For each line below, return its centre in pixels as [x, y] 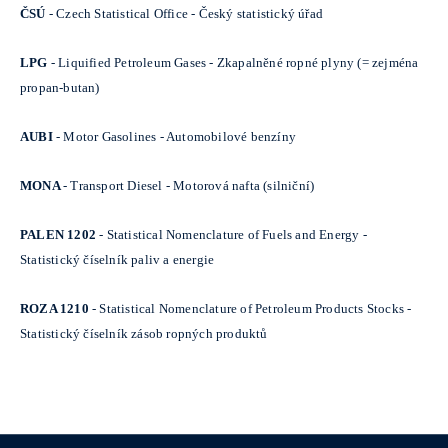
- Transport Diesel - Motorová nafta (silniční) [189, 185]
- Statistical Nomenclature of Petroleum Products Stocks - [252, 308]
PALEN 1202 [60, 234]
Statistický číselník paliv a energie [117, 259]
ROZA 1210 [56, 308]
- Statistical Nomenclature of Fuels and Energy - [233, 234]
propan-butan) [60, 87]
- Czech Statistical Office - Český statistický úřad [186, 13]
